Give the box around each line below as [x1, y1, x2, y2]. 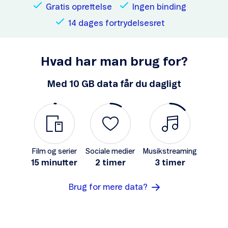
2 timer [95, 159, 126, 167]
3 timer [155, 159, 185, 167]
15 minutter [31, 159, 77, 167]
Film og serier [32, 148, 77, 155]
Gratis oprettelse [46, 3, 112, 11]
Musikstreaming [143, 148, 197, 155]
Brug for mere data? [68, 183, 148, 191]
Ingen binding [132, 3, 186, 11]
